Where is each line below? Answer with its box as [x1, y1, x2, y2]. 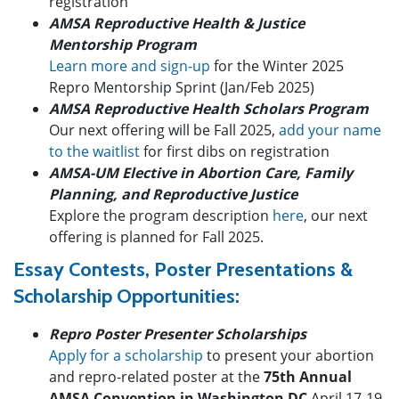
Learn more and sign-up [49, 55, 210, 76]
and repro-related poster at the [49, 366, 260, 387]
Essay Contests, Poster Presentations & [13, 256, 353, 281]
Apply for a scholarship [49, 345, 203, 365]
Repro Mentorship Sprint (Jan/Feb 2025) [49, 77, 314, 97]
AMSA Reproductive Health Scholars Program [49, 98, 369, 118]
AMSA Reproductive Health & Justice [49, 12, 305, 33]
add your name [279, 119, 381, 140]
